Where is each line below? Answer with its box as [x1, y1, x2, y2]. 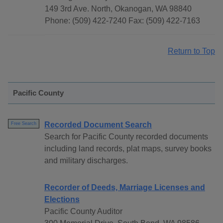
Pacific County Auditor [44, 207, 122, 216]
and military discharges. [44, 156, 128, 165]
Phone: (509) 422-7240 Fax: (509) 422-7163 [45, 16, 200, 25]
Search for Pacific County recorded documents [44, 132, 208, 141]
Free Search [11, 121, 36, 126]
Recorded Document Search [44, 120, 152, 129]
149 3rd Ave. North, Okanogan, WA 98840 [45, 4, 192, 13]
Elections [44, 195, 80, 204]
